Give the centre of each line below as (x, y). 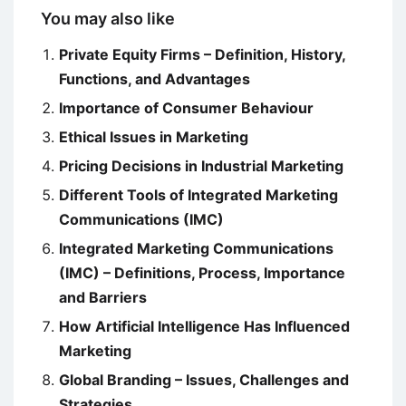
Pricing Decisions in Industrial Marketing (201, 166)
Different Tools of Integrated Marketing (198, 195)
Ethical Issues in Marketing (154, 137)
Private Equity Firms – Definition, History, (202, 55)
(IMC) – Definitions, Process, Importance (202, 273)
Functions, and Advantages (155, 79)
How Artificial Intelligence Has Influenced (204, 327)
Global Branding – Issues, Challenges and (204, 380)
